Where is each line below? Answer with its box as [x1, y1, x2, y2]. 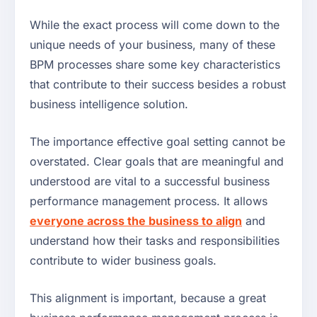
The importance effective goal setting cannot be [30, 134, 285, 149]
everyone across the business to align [30, 214, 242, 229]
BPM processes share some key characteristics [30, 57, 280, 72]
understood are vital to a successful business [30, 174, 270, 189]
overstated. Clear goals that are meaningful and [30, 154, 284, 169]
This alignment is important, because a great [30, 291, 266, 306]
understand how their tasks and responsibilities [30, 234, 279, 248]
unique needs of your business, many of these [30, 38, 275, 52]
